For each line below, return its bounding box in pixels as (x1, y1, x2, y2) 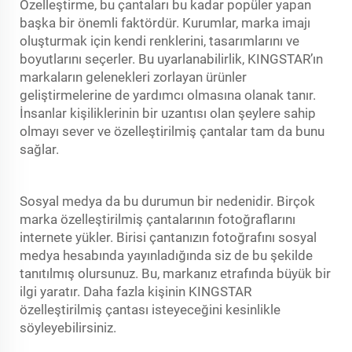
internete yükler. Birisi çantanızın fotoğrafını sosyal (20, 229, 317, 245)
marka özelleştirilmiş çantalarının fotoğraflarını (20, 211, 295, 227)
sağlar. (20, 141, 59, 157)
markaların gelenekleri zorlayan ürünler (20, 68, 247, 85)
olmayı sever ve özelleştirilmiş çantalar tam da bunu (20, 123, 324, 139)
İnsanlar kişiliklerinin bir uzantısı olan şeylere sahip (20, 104, 316, 121)
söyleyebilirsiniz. (20, 319, 116, 335)
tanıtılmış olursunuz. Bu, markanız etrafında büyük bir (20, 265, 331, 281)
